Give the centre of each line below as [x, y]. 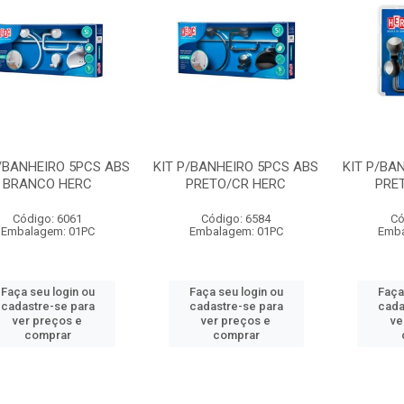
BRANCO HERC [48, 184]
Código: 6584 [236, 219]
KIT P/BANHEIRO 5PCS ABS [236, 167]
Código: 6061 [48, 219]
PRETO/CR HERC [236, 184]
